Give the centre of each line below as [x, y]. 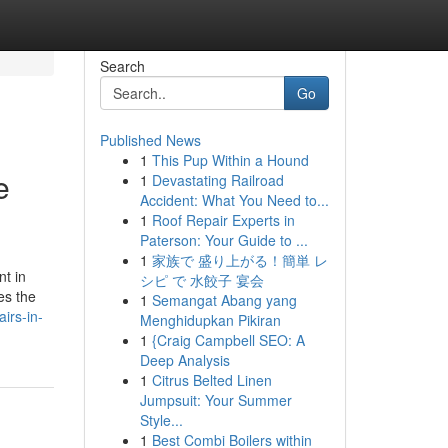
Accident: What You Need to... [234, 200]
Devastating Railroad [217, 180]
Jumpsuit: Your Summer [215, 400]
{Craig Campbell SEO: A [228, 340]
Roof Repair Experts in [223, 220]
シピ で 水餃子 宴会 [201, 280]
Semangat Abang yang [224, 300]
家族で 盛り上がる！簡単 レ [239, 260]
